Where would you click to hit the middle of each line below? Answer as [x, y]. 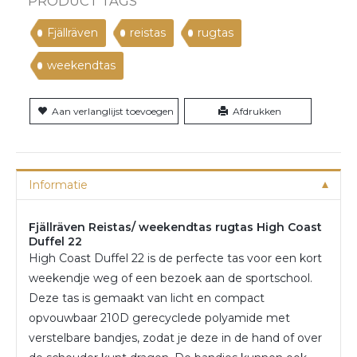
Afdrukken [257, 111]
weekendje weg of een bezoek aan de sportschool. [171, 278]
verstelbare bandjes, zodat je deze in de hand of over [175, 337]
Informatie [58, 184]
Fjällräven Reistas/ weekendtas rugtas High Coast [175, 227]
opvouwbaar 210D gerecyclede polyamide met [159, 318]
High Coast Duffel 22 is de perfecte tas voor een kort [175, 258]
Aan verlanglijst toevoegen [113, 111]
